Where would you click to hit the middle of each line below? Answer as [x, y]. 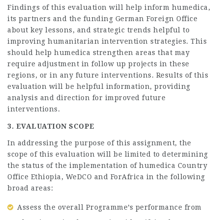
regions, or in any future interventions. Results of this [108, 75]
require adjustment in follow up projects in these [98, 64]
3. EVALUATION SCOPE [51, 126]
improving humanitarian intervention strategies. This [107, 41]
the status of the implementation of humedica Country [107, 165]
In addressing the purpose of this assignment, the [99, 143]
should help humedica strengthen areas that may [98, 53]
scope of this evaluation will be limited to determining [108, 154]
